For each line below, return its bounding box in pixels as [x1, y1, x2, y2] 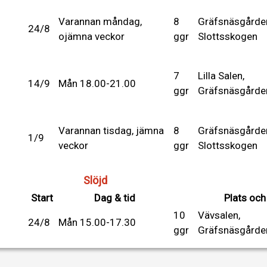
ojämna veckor [58, 30, 125, 42]
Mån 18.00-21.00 [58, 77, 136, 89]
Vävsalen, [198, 209, 240, 221]
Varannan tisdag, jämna [58, 124, 164, 136]
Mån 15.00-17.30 [58, 216, 136, 228]
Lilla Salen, [198, 69, 244, 82]
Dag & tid [94, 191, 135, 204]
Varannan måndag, [58, 15, 142, 27]
